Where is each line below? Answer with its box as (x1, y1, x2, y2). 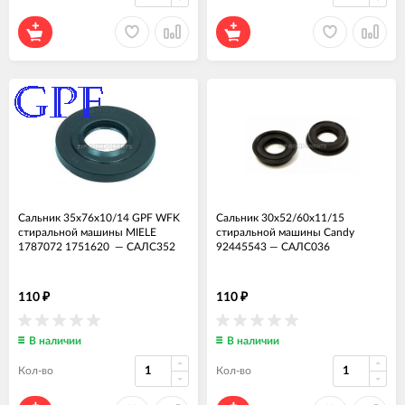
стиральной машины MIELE (18, 226, 156, 238)
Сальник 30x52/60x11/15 (216, 212, 344, 223)
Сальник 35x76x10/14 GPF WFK (18, 212, 180, 223)
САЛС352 (127, 240, 175, 252)
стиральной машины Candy (216, 226, 354, 238)
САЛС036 (281, 240, 330, 252)
